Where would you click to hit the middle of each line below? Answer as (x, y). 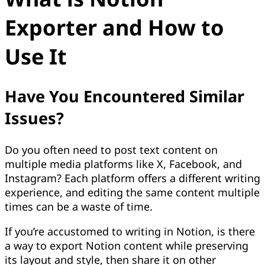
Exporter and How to (114, 28)
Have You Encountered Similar (125, 96)
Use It (36, 57)
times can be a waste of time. (79, 206)
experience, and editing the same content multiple (132, 192)
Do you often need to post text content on (111, 149)
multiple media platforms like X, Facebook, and (123, 164)
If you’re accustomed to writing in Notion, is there (130, 231)
